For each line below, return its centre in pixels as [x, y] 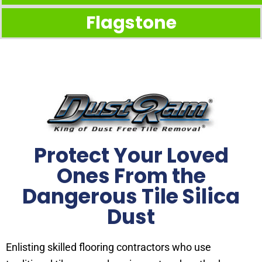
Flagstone [131, 23]
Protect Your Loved [131, 156]
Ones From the [131, 176]
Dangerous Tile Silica [131, 196]
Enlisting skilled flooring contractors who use [108, 247]
